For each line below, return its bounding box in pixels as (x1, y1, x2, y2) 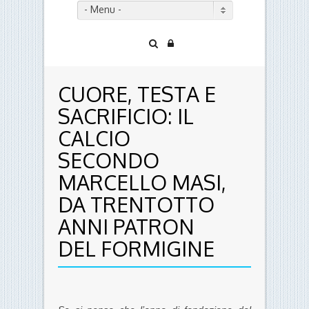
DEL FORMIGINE (58, 235, 215, 262)
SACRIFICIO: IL (58, 103, 194, 130)
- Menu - (84, 3, 121, 16)
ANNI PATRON (58, 213, 195, 240)
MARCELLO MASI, (58, 169, 226, 196)
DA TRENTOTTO (58, 191, 215, 218)
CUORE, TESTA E (58, 81, 216, 108)
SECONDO (58, 147, 159, 174)
